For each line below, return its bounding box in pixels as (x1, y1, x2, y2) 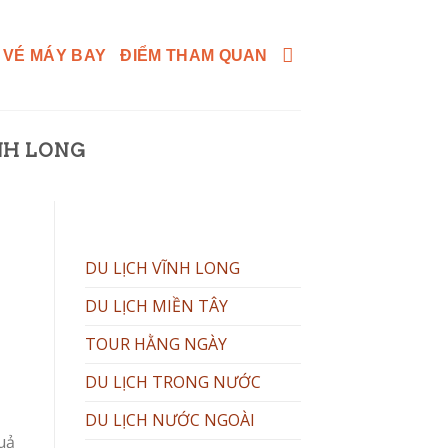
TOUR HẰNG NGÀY (84, 333, 227, 356)
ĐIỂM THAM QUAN (120, 46, 268, 64)
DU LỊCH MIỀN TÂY (84, 295, 228, 318)
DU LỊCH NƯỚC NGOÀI (84, 409, 255, 432)
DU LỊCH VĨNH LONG (84, 257, 240, 280)
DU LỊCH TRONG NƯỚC (84, 371, 261, 394)
